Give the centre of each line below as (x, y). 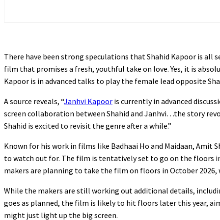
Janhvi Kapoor (88, 101)
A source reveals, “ (34, 101)
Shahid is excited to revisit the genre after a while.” (88, 125)
